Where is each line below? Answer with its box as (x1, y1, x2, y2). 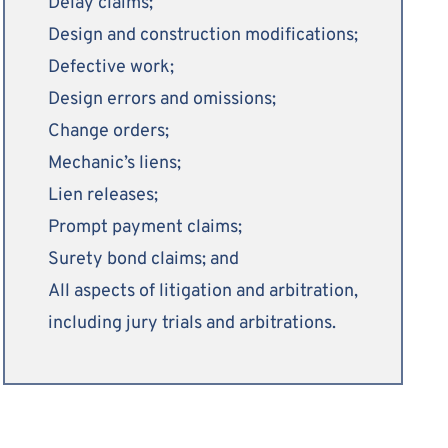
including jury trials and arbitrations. (48, 311, 336, 335)
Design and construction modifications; (48, 23, 358, 47)
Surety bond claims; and (48, 247, 239, 271)
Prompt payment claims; (48, 215, 242, 239)
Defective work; (48, 55, 174, 79)
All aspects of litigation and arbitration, (48, 279, 358, 303)
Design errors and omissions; (48, 87, 276, 111)
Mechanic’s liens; (48, 151, 181, 175)
